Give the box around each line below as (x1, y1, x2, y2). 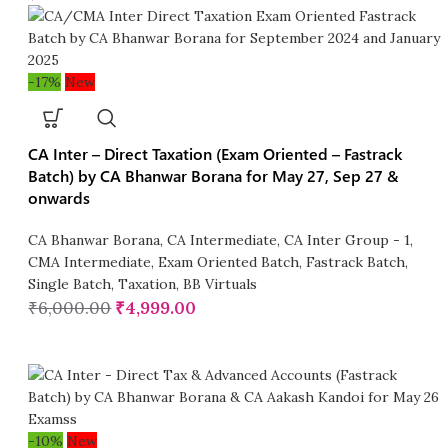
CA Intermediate (167, 231, 278, 250)
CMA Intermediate (28, 253, 152, 272)
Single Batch (28, 275, 112, 294)
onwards (28, 187, 91, 209)
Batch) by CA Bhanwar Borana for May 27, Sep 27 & (28, 165, 399, 187)
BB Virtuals (183, 275, 258, 294)
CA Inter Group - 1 (284, 231, 411, 250)
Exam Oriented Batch (158, 253, 300, 272)
